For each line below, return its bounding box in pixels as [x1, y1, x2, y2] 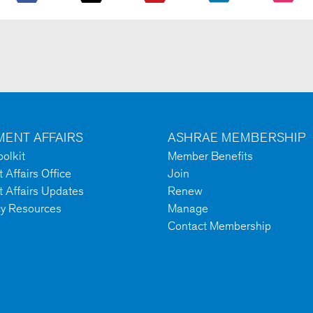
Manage [168, 201, 208, 216]
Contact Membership [168, 219, 271, 233]
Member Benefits [168, 149, 253, 163]
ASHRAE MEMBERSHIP [168, 129, 305, 145]
